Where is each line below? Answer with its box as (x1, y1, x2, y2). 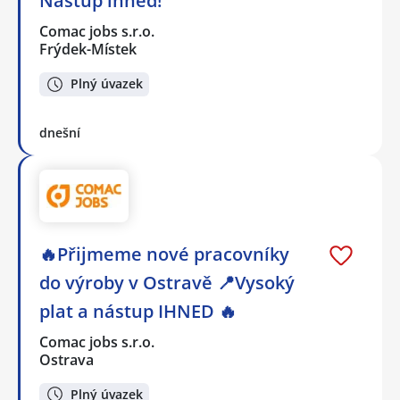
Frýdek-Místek (39, 39, 137, 60)
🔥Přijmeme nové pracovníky (39, 241, 289, 266)
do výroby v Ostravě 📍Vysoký (39, 270, 295, 295)
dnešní (39, 123, 80, 141)
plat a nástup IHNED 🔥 (39, 298, 237, 323)
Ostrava (39, 349, 94, 370)
